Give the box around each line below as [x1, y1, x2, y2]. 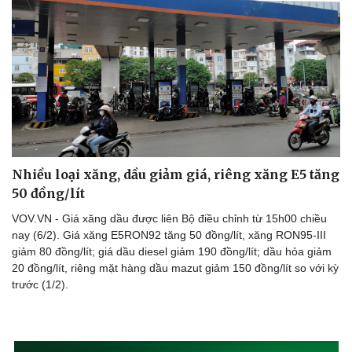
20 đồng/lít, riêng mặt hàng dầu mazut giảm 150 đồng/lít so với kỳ [12, 261, 339, 274]
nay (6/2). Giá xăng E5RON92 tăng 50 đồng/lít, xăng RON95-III [12, 228, 326, 241]
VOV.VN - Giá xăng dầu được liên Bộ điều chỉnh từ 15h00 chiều [12, 211, 327, 225]
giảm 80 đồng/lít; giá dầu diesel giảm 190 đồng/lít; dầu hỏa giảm [12, 244, 332, 258]
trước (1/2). [12, 277, 68, 291]
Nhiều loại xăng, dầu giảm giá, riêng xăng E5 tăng [12, 166, 339, 182]
